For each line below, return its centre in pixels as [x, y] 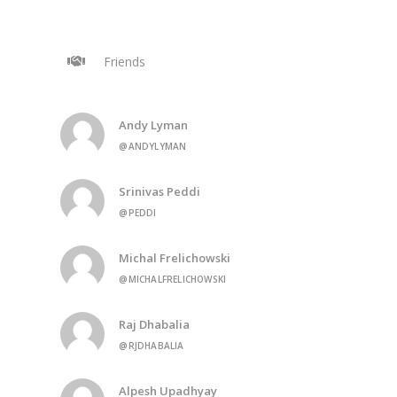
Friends [123, 62]
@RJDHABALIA [152, 345]
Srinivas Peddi [160, 191]
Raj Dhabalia [155, 324]
